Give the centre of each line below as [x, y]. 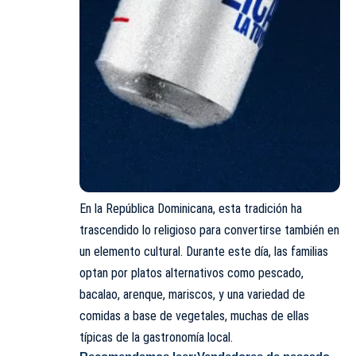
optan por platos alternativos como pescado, [192, 273]
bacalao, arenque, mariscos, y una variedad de [192, 295]
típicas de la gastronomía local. [156, 338]
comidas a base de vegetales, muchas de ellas [194, 316]
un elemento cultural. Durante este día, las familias [204, 252]
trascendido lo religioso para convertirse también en [209, 230]
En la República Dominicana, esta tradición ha [191, 209]
